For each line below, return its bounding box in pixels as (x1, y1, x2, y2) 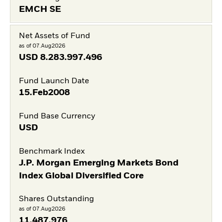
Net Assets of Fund (18, 32, 90, 41)
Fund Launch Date (18, 77, 89, 86)
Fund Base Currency (18, 112, 95, 120)
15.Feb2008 (18, 88, 70, 98)
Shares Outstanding (18, 195, 94, 204)
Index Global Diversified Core (18, 171, 144, 180)
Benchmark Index (18, 147, 85, 156)
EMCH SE (18, 5, 61, 14)
